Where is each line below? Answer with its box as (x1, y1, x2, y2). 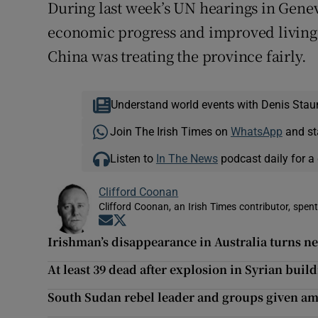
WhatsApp (230, 126, 283, 138)
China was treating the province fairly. (48, 45, 307, 67)
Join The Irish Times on (109, 126, 231, 138)
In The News (155, 153, 218, 165)
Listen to (109, 153, 156, 165)
